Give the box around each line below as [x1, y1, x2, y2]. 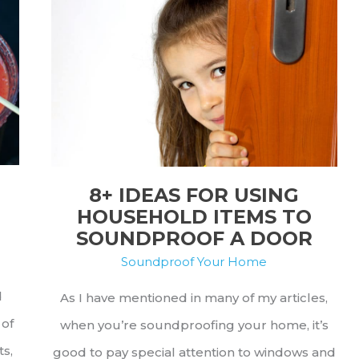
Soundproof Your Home [121, 253, 267, 269]
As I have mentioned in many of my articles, [60, 289, 328, 305]
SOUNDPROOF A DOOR [75, 227, 313, 251]
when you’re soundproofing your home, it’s [59, 317, 329, 333]
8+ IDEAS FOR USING [89, 184, 299, 208]
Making [148, 107, 196, 123]
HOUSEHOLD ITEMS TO [76, 205, 312, 229]
